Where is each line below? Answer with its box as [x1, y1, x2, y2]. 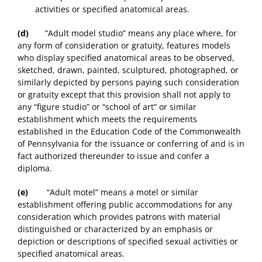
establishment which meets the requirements [18, 113, 197, 125]
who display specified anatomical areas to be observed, [18, 52, 235, 64]
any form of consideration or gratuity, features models [18, 40, 230, 51]
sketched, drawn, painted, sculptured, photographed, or [18, 64, 239, 76]
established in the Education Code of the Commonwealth [18, 126, 241, 137]
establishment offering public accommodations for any [18, 199, 232, 211]
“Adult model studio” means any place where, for [29, 27, 237, 39]
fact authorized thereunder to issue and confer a [18, 150, 209, 162]
